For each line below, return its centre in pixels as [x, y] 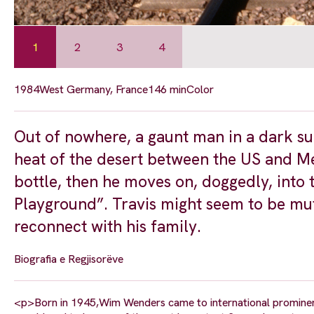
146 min [167, 90]
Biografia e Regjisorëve [69, 259]
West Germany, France [94, 90]
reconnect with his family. [108, 227]
